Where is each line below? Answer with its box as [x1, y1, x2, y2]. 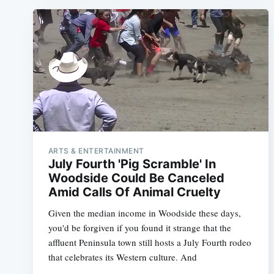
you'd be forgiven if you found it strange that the [48, 221, 231, 234]
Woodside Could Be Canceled [48, 170, 224, 185]
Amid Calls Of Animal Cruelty [48, 184, 221, 199]
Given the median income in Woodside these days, [48, 206, 241, 219]
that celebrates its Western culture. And [48, 250, 197, 263]
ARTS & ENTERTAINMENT [48, 146, 144, 155]
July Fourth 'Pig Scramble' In [48, 156, 216, 171]
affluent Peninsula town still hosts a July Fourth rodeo [48, 235, 251, 248]
